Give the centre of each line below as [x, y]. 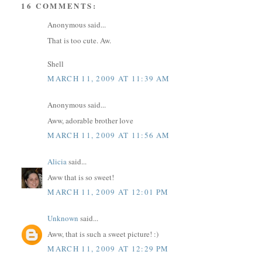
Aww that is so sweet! [81, 177]
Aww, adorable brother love [91, 120]
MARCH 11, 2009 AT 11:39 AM [109, 79]
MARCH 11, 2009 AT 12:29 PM [108, 249]
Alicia [57, 162]
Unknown [63, 218]
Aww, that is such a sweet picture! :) [103, 234]
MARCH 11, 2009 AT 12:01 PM [108, 192]
